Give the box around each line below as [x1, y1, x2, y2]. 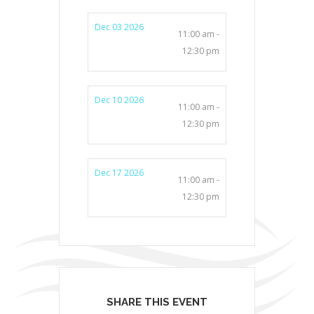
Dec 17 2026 [95, 166, 144, 179]
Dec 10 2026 [95, 93, 144, 106]
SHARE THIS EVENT [107, 295, 207, 308]
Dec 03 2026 [95, 20, 144, 33]
